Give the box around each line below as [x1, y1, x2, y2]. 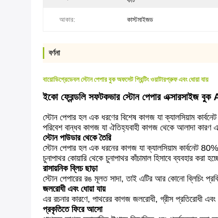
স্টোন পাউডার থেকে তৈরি [43, 133, 111, 143]
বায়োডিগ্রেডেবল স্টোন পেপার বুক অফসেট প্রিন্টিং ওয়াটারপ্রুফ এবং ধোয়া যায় [43, 75, 208, 83]
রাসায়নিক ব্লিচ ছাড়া [43, 163, 97, 173]
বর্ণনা [49, 48, 60, 57]
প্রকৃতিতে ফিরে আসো [43, 204, 102, 214]
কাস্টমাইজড [127, 16, 153, 23]
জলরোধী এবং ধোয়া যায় [43, 184, 106, 194]
